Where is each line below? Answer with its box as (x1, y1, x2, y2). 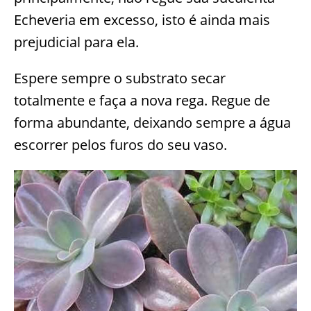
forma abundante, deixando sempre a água (14, 113, 291, 133)
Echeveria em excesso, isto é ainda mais (14, 10, 270, 30)
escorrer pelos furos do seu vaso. (14, 135, 227, 155)
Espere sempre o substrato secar (14, 69, 226, 88)
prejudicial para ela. (14, 33, 139, 52)
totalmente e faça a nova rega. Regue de (14, 91, 270, 110)
